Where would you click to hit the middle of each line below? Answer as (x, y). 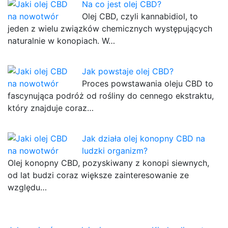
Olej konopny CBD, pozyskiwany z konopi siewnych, (108, 163)
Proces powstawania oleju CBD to (148, 84)
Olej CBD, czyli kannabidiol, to (140, 17)
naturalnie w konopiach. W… (61, 41)
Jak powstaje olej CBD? (128, 72)
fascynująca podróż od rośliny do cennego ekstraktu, (111, 96)
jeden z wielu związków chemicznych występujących (110, 29)
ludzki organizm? (115, 151)
